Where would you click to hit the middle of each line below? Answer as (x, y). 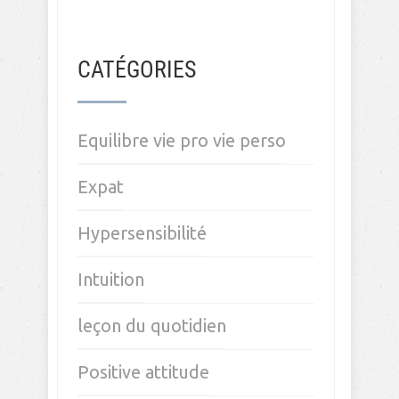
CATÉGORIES (137, 69)
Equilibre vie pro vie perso (182, 140)
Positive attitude (143, 372)
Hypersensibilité (142, 233)
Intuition (111, 279)
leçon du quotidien (152, 326)
